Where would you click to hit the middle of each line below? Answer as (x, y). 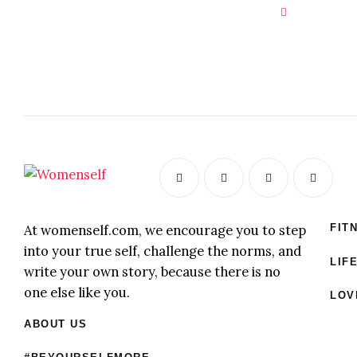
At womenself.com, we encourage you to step (165, 231)
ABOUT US (56, 324)
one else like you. (77, 293)
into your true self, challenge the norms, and (163, 251)
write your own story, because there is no (152, 272)
